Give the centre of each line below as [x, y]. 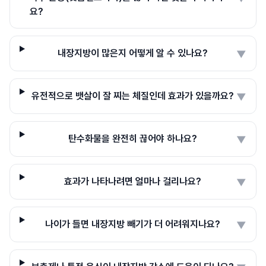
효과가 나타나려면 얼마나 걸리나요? [133, 181]
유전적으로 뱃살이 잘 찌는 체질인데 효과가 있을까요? [133, 96]
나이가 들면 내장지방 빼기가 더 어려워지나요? [133, 224]
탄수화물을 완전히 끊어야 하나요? [133, 138]
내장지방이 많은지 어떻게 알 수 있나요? [133, 53]
